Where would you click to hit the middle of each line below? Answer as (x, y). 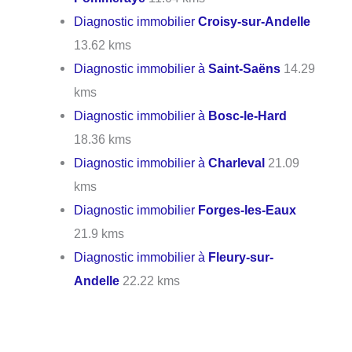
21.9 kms (99, 233)
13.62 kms (103, 44)
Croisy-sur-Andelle (255, 21)
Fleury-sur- (241, 257)
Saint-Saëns (245, 68)
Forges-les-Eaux (247, 209)
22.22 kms (150, 280)
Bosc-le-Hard (248, 115)
